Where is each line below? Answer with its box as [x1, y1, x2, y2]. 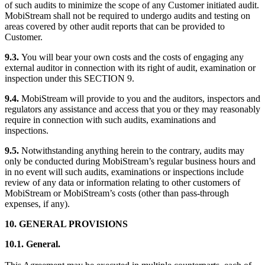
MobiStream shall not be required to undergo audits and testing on [5, 10, 250, 21]
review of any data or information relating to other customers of [5, 177, 240, 188]
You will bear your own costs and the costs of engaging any [19, 51, 244, 62]
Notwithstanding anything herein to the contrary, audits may [21, 145, 244, 156]
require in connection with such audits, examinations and [5, 114, 216, 125]
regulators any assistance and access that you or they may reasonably [5, 104, 260, 114]
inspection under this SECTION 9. [5, 73, 134, 83]
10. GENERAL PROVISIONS [5, 218, 128, 229]
